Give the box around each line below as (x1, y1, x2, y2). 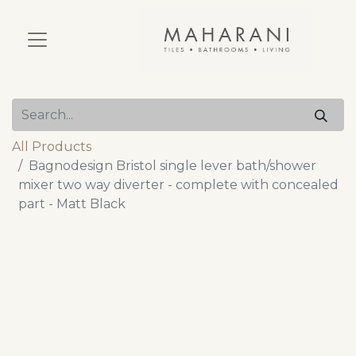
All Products (12, 139, 91, 155)
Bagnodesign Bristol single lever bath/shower (29, 158, 316, 174)
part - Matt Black (18, 196, 126, 212)
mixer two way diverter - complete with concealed (18, 177, 339, 193)
